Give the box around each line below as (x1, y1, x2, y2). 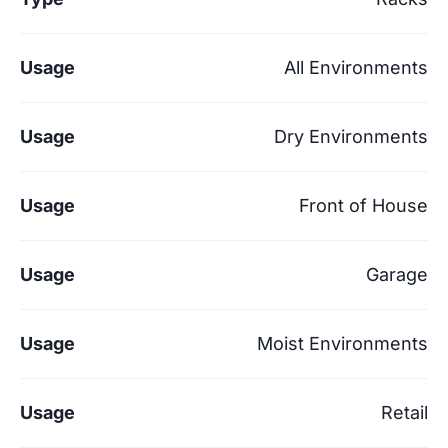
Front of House (299, 194, 428, 216)
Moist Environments (257, 332, 428, 354)
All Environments (284, 56, 428, 78)
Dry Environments (274, 125, 428, 147)
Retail (381, 401, 428, 423)
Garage (366, 263, 428, 285)
